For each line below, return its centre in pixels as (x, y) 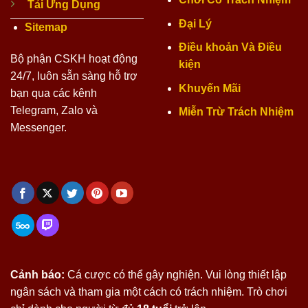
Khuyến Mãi (209, 88)
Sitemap (46, 27)
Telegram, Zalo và (54, 110)
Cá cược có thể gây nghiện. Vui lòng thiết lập (176, 274)
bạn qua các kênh (54, 93)
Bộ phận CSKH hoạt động (74, 58)
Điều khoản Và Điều (230, 47)
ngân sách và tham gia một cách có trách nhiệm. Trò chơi (149, 291)
